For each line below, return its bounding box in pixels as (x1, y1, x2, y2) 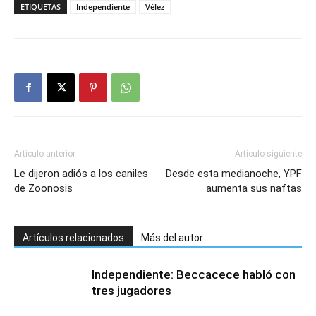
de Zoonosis (14, 182, 73, 195)
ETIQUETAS (20, 1, 61, 12)
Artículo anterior (14, 149, 75, 159)
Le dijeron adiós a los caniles (14, 167, 148, 180)
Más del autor (141, 232, 203, 243)
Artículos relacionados (23, 232, 124, 243)
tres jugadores (92, 284, 171, 298)
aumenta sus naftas (206, 182, 302, 195)
